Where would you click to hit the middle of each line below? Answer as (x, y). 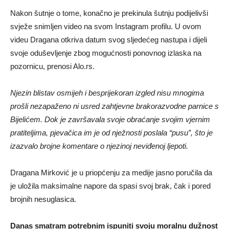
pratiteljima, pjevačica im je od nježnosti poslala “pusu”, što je (111, 132)
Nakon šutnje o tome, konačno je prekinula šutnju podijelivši (109, 13)
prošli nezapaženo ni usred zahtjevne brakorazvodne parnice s (114, 106)
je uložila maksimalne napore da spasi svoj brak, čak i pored (110, 186)
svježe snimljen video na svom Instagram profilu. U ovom (106, 26)
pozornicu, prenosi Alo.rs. (52, 66)
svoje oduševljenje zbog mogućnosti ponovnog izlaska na (106, 53)
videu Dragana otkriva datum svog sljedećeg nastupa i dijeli (109, 39)
